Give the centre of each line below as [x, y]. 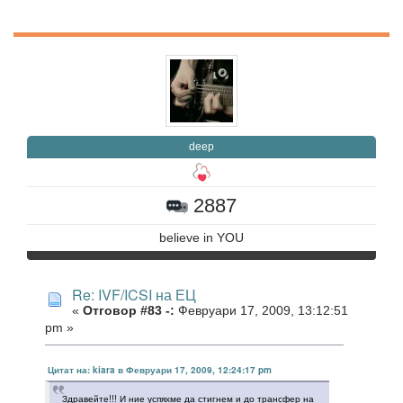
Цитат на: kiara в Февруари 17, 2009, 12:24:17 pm [160, 370]
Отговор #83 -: [129, 310]
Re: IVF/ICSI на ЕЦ [134, 294]
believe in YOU [201, 237]
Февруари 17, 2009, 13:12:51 [261, 310]
